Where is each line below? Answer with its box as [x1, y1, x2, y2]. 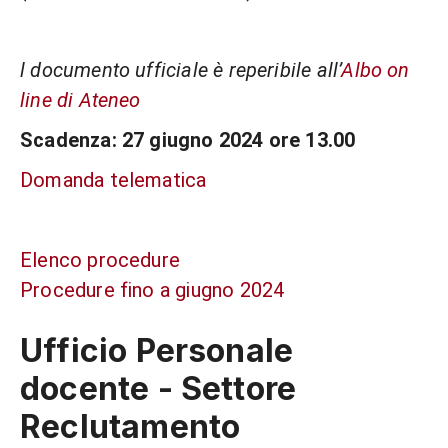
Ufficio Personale [20, 330, 294, 370]
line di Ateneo [20, 88, 141, 112]
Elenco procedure [20, 248, 181, 272]
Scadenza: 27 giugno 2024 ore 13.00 [20, 128, 356, 152]
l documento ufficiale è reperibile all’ [20, 58, 342, 82]
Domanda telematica [20, 168, 207, 192]
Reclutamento [20, 406, 241, 446]
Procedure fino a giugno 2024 [20, 278, 285, 302]
